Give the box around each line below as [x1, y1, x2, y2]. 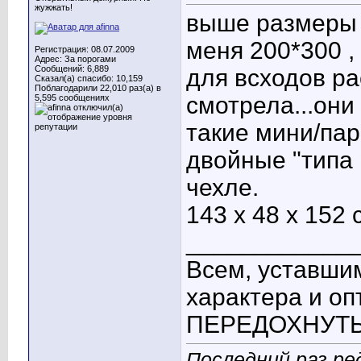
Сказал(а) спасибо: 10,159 [35, 73, 143, 83]
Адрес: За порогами [35, 54, 116, 64]
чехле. [186, 174, 259, 201]
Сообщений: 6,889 [35, 64, 109, 73]
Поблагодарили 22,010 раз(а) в [35, 83, 161, 93]
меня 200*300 [186, 37, 342, 64]
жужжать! [35, 2, 73, 12]
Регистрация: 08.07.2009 [35, 44, 135, 54]
